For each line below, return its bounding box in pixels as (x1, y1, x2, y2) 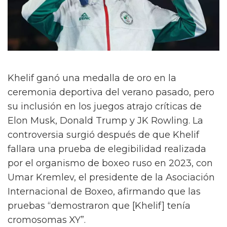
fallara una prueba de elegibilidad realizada (8, 143, 206, 155)
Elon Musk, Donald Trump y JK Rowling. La (8, 115, 203, 127)
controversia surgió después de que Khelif (8, 129, 199, 141)
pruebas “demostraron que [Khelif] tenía (8, 200, 191, 212)
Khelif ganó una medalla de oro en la (8, 72, 176, 84)
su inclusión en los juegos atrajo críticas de (8, 101, 202, 112)
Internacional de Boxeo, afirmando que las (8, 186, 201, 198)
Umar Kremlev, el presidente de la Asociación (8, 172, 215, 183)
